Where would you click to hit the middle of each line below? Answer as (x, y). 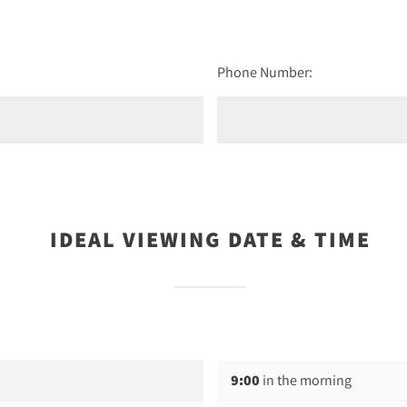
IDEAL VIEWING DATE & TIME (210, 239)
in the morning (305, 380)
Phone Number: (264, 72)
